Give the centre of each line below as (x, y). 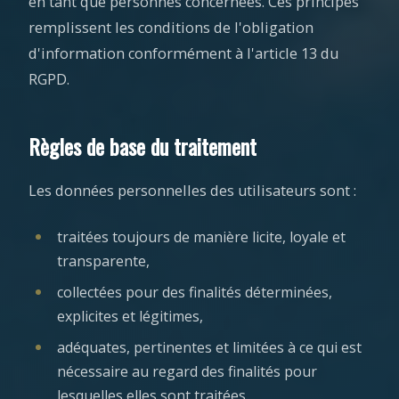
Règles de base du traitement (142, 146)
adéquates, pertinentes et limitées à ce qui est (209, 347)
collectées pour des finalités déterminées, (195, 292)
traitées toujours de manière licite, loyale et (201, 237)
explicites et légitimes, (130, 316)
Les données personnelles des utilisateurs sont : (192, 191)
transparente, (103, 261)
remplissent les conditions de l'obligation (171, 28)
